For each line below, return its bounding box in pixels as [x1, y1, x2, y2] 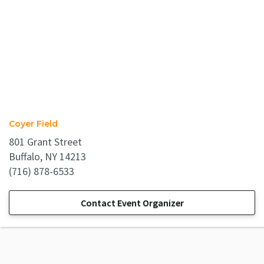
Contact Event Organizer [80, 197, 184, 209]
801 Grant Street [9, 135, 82, 148]
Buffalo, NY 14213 [9, 150, 86, 163]
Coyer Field [9, 118, 58, 129]
